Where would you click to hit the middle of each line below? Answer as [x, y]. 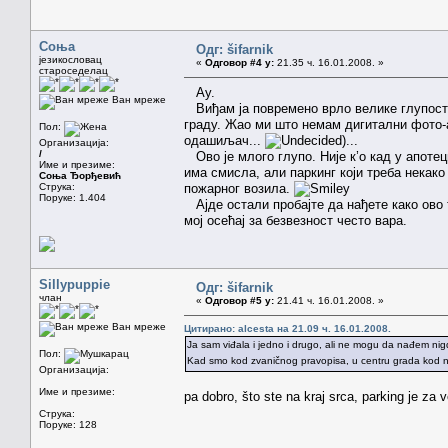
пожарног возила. [239, 188]
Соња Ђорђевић [80, 175]
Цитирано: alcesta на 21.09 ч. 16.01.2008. [287, 328]
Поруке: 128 [68, 424]
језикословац [70, 59]
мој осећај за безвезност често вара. [295, 220]
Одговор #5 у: [239, 300]
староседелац [73, 70]
